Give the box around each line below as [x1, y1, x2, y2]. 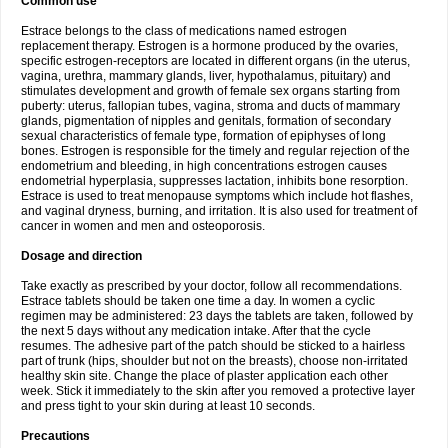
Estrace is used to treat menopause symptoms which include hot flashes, [21, 189, 413, 203]
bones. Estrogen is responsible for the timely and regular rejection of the [21, 144, 410, 158]
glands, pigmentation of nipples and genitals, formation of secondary [21, 114, 391, 128]
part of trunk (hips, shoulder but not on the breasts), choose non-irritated [21, 354, 408, 368]
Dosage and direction [21, 249, 142, 263]
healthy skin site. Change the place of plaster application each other [21, 369, 388, 383]
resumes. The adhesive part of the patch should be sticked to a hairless [21, 339, 405, 353]
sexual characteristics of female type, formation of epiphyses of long [21, 129, 386, 143]
